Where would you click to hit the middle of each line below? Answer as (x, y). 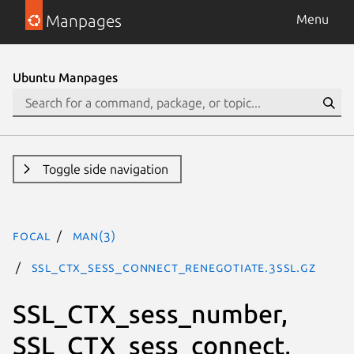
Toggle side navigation (105, 169)
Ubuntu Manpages (65, 77)
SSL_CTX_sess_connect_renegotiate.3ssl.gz (173, 267)
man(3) (94, 235)
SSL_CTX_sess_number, (150, 313)
